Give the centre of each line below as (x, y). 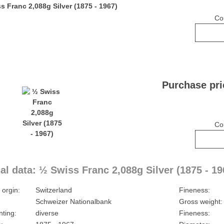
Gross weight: (200, 201)
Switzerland (53, 190)
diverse (47, 213)
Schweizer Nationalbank (73, 201)
